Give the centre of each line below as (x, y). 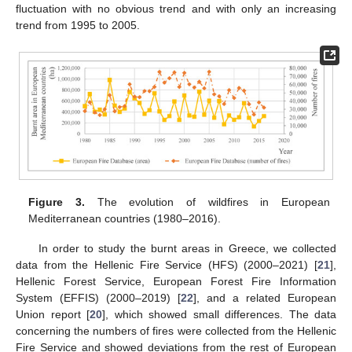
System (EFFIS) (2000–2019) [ (98, 297)
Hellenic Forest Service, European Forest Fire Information (176, 281)
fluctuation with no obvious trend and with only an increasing (176, 9)
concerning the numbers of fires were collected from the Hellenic (176, 330)
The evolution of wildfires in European (207, 202)
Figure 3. (57, 202)
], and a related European (265, 297)
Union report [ (53, 314)
